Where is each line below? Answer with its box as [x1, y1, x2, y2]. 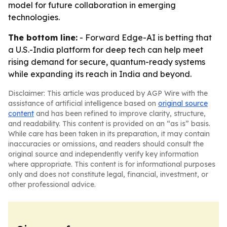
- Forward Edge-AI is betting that [78, 32, 212, 43]
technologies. [8, 12, 60, 22]
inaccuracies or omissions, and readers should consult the [8, 139, 204, 148]
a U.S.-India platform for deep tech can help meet [8, 45, 203, 55]
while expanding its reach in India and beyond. [8, 69, 192, 79]
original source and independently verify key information [8, 149, 199, 159]
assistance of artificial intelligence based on [8, 99, 158, 108]
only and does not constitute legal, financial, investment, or [8, 170, 208, 179]
